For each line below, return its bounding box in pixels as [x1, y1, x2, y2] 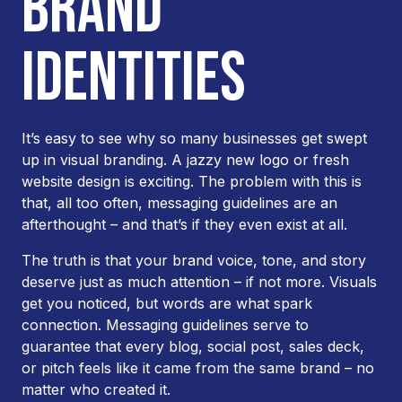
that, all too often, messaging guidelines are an [22, 193, 337, 212]
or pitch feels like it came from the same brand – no [22, 358, 374, 377]
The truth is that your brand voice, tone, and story [22, 250, 366, 269]
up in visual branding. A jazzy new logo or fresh [22, 150, 349, 169]
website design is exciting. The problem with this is [22, 171, 362, 190]
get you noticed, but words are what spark [22, 293, 312, 312]
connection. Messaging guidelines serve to [22, 315, 309, 334]
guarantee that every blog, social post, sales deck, [22, 336, 364, 355]
